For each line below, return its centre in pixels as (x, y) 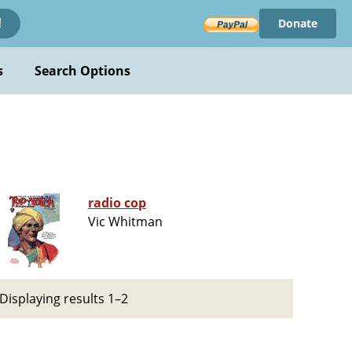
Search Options (82, 71)
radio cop (117, 203)
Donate (297, 23)
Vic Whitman (125, 222)
